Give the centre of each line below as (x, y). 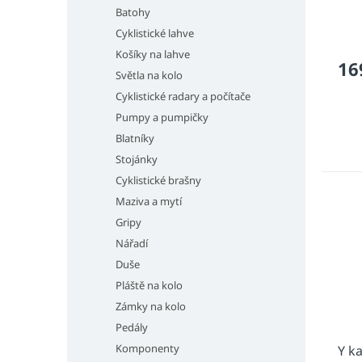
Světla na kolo (149, 75)
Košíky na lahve (153, 54)
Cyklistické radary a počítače (183, 96)
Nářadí (132, 243)
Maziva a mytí (149, 201)
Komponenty (147, 348)
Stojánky (137, 159)
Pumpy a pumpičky (162, 117)
